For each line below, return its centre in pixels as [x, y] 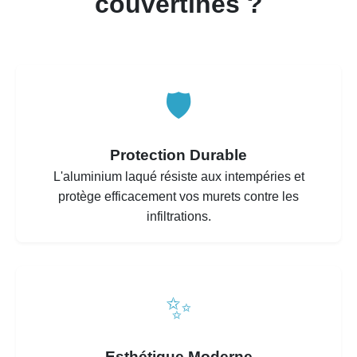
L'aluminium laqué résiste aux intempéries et [178, 177]
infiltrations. [178, 216]
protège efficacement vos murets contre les [178, 196]
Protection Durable [178, 155]
